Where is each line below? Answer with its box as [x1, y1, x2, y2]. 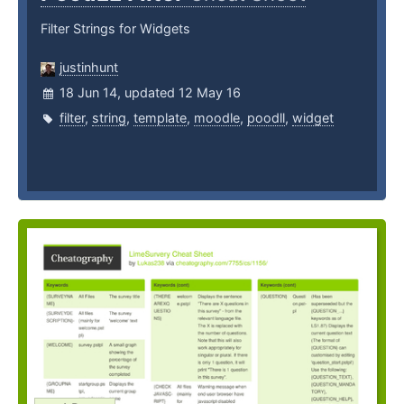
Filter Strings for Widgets [41, 21, 190, 37]
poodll [247, 110, 285, 126]
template [133, 110, 187, 126]
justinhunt [60, 60, 118, 76]
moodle [194, 110, 240, 126]
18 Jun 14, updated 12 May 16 [60, 85, 241, 101]
